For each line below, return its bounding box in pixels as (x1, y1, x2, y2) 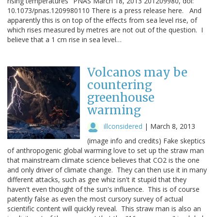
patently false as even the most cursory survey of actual (7, 194, 183, 203)
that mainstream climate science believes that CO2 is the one (7, 155, 200, 165)
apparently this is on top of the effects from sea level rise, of (7, 15, 197, 25)
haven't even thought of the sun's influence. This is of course (7, 184, 200, 194)
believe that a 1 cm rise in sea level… (7, 34, 122, 44)
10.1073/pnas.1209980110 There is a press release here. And (7, 5, 201, 15)
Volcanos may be (87, 64, 187, 80)
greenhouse (87, 90, 155, 105)
